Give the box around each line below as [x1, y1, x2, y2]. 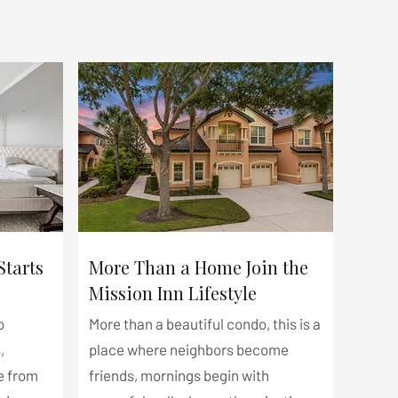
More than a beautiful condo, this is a [88, 314, 321, 332]
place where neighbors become [88, 340, 289, 358]
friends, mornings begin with [88, 366, 269, 384]
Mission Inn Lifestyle [88, 281, 257, 305]
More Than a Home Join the [88, 255, 308, 279]
